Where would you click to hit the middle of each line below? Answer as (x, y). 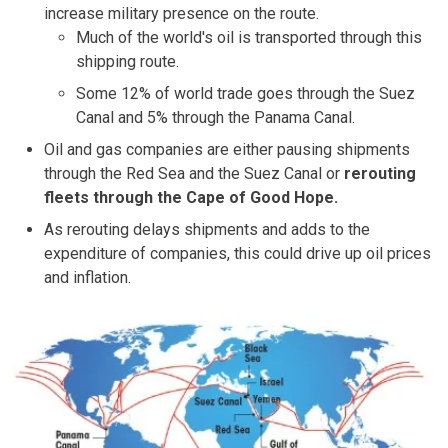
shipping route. (127, 62)
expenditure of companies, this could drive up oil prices (237, 254)
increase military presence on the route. (181, 14)
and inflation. (87, 278)
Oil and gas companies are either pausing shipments (227, 150)
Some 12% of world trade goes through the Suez (245, 94)
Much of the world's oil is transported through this (249, 38)
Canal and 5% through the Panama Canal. (215, 118)
